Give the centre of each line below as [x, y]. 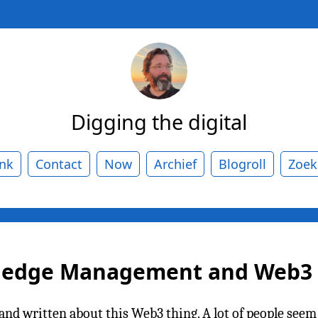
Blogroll [242, 164]
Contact [59, 164]
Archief [175, 164]
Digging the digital [159, 121]
